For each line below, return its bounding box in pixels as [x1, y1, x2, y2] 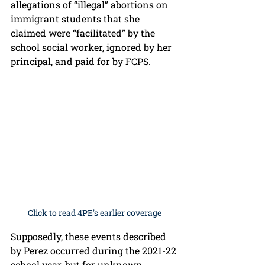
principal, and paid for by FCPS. [11, 55, 153, 68]
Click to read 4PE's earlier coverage [28, 206, 161, 218]
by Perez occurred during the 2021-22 [11, 244, 179, 257]
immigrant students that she [11, 12, 142, 25]
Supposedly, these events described [11, 230, 169, 243]
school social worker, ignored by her [11, 41, 174, 54]
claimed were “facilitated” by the [11, 27, 157, 40]
